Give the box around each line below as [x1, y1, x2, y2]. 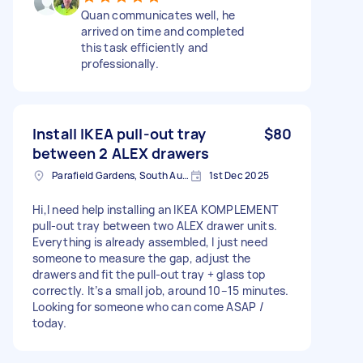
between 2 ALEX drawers [32, 143, 210, 163]
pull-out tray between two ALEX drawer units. [32, 217, 277, 233]
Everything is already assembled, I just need [32, 233, 267, 250]
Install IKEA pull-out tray [32, 123, 206, 143]
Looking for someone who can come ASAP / [32, 298, 264, 314]
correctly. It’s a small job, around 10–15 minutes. [32, 282, 289, 298]
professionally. [81, 55, 159, 71]
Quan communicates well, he [81, 6, 236, 23]
